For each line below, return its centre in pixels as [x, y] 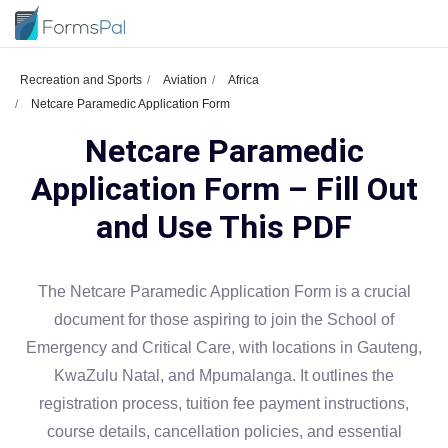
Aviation [185, 80]
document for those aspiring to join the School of [224, 319]
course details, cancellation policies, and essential [224, 431]
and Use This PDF [224, 227]
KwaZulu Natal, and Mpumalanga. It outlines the [224, 375]
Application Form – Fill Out [224, 189]
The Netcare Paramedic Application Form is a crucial [224, 291]
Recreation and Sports [81, 80]
